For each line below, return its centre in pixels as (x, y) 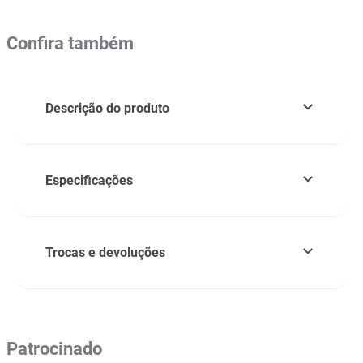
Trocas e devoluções (105, 252)
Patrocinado (54, 349)
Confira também (70, 43)
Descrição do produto (107, 108)
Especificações (89, 180)
